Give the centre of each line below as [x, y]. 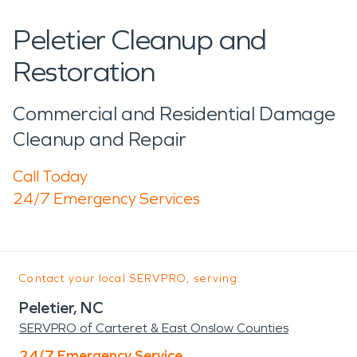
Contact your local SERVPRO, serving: [130, 278]
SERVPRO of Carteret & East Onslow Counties [154, 328]
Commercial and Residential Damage [175, 114]
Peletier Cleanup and [140, 40]
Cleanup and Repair [100, 139]
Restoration [84, 72]
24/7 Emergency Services [106, 198]
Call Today [50, 176]
